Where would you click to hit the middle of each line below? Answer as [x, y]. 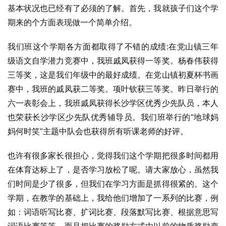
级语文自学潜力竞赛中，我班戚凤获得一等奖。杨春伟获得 [113, 61]
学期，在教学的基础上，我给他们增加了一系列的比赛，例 [113, 198]
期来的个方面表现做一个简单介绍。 [72, 22]
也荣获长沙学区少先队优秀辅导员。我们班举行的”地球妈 [113, 117]
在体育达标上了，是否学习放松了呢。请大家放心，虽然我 [113, 169]
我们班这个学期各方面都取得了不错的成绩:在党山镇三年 [113, 46]
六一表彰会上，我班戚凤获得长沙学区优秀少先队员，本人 [113, 103]
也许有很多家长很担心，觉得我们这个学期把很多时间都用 [113, 155]
